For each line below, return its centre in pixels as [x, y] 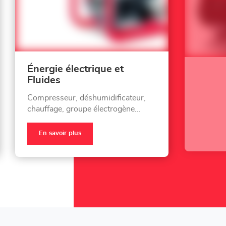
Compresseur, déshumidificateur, [86, 98]
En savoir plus [60, 133]
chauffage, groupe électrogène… [83, 109]
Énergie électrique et [75, 69]
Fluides [44, 80]
